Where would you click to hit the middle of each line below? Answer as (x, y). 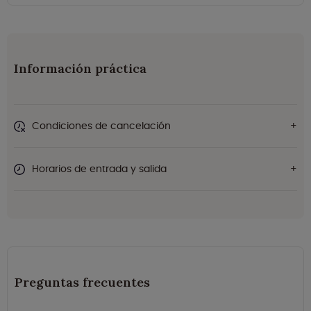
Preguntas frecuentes (82, 283)
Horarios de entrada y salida (99, 169)
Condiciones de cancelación (101, 126)
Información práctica (80, 69)
